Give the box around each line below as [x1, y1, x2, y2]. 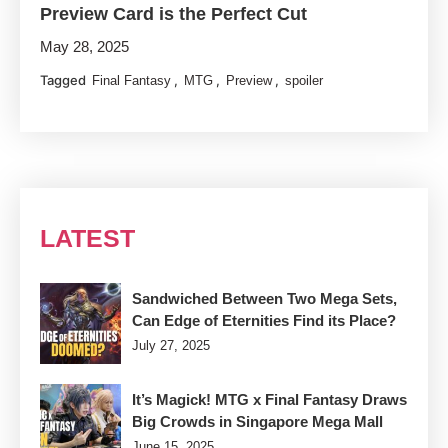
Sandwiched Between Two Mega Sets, [132, 290, 397, 308]
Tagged [40, 72, 90, 89]
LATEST [40, 224, 135, 253]
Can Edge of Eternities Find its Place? [132, 312, 396, 330]
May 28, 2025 [40, 38, 130, 56]
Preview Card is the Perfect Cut [40, 4, 308, 25]
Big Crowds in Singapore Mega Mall [132, 413, 383, 431]
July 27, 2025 [132, 338, 210, 354]
